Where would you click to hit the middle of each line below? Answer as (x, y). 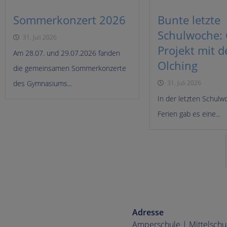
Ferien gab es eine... (189, 113)
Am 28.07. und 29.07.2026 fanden (67, 53)
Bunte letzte (189, 20)
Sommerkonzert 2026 (69, 20)
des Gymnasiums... (43, 83)
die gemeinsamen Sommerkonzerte (70, 68)
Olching (178, 65)
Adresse (148, 212)
